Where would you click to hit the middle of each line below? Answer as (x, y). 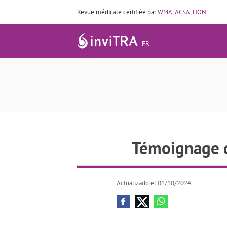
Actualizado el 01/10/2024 (154, 183)
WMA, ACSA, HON (182, 12)
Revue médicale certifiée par (117, 12)
